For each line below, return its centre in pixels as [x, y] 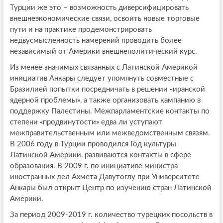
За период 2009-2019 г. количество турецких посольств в [111, 215]
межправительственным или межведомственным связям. [110, 133]
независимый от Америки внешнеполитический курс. [103, 51]
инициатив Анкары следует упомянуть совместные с [102, 78]
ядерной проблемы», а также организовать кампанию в [105, 100]
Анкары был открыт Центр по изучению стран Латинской [111, 188]
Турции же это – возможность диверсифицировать [99, 7]
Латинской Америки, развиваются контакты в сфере [100, 155]
